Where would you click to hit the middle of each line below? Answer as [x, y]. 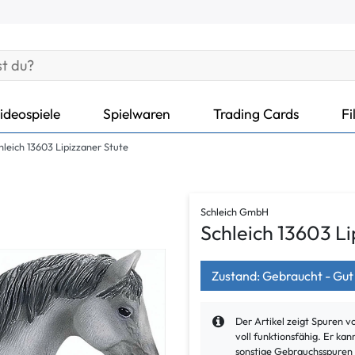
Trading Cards [256, 113]
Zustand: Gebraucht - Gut [282, 275]
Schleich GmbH [235, 212]
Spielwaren [137, 113]
